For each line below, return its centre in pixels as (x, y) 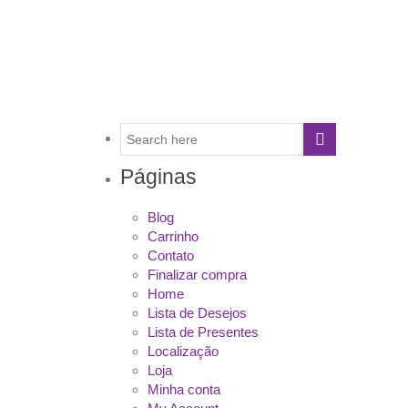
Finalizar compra (197, 275)
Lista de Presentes (203, 332)
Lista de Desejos (197, 313)
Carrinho (173, 237)
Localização (183, 352)
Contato (171, 256)
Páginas (158, 177)
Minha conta (184, 390)
